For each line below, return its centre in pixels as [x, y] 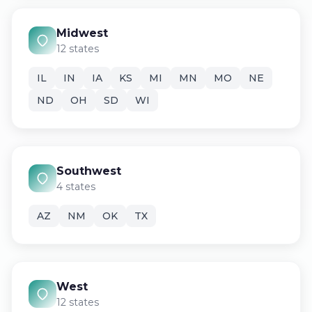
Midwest [82, 33]
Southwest [89, 171]
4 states [76, 187]
